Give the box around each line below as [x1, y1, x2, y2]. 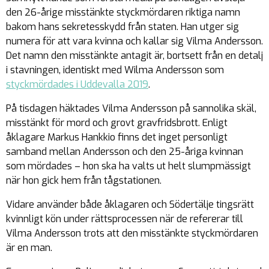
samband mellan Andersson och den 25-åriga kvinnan [6, 145, 243, 158]
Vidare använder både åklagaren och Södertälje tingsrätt [6, 198, 254, 211]
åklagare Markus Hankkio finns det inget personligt [6, 130, 228, 144]
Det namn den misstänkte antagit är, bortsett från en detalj [6, 49, 263, 62]
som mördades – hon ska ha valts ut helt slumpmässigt [6, 159, 251, 172]
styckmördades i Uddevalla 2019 [6, 77, 148, 91]
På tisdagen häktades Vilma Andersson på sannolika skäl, [6, 101, 256, 115]
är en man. [6, 241, 52, 254]
